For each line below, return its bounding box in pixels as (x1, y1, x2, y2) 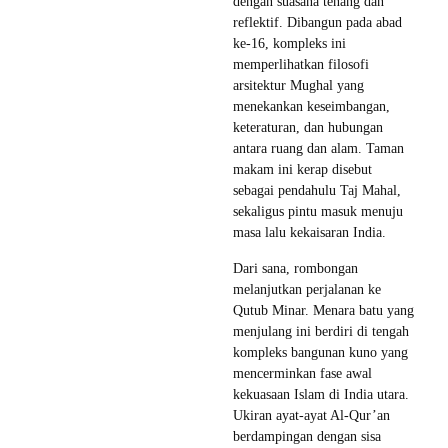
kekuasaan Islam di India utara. (233, 386, 409, 402)
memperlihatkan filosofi (233, 56, 369, 72)
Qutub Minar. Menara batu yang (233, 302, 414, 318)
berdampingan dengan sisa (233, 428, 381, 444)
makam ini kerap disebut (233, 161, 372, 177)
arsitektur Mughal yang (233, 77, 364, 93)
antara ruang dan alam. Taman (233, 140, 404, 156)
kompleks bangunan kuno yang (233, 344, 408, 360)
